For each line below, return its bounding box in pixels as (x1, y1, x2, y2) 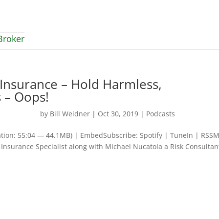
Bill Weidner (50, 109, 90, 118)
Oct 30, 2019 (98, 109, 139, 118)
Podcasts (146, 109, 175, 118)
